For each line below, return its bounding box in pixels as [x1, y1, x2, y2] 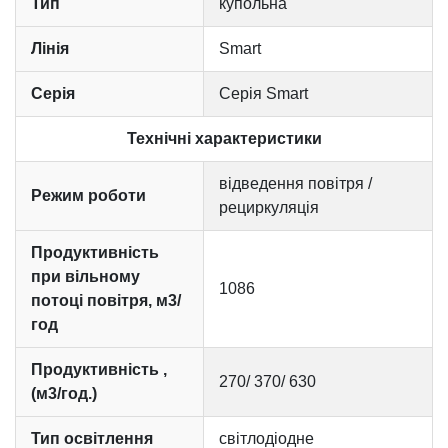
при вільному [31, 268, 140, 286]
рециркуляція [219, 199, 319, 217]
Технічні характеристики [126, 130, 322, 148]
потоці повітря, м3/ [31, 292, 181, 310]
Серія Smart [219, 85, 308, 103]
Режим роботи [31, 187, 146, 205]
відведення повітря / [219, 175, 372, 193]
